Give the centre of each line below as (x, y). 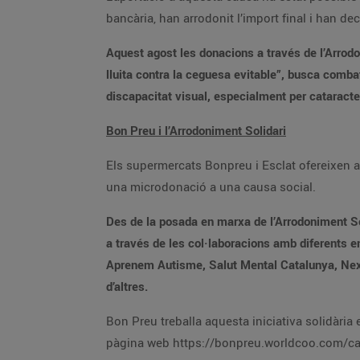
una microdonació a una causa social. (211, 186)
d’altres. (127, 286)
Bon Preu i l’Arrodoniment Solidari (196, 130)
